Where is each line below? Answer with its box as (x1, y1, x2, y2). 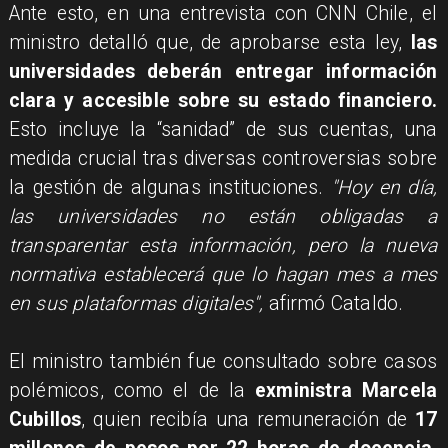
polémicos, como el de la (8, 378, 256, 402)
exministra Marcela (255, 378, 438, 402)
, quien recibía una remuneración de (81, 407, 415, 431)
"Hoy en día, (330, 175, 438, 199)
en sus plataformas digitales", (8, 291, 264, 315)
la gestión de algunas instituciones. (8, 175, 331, 199)
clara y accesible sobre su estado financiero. (8, 88, 438, 112)
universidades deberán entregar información (8, 59, 438, 83)
